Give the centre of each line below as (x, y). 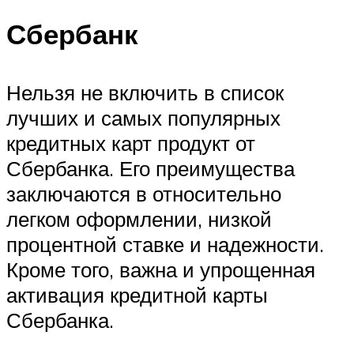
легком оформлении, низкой (139, 218)
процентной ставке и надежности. (165, 244)
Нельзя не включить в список (145, 92)
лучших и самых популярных (143, 117)
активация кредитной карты (137, 294)
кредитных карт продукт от (131, 143)
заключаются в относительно (144, 193)
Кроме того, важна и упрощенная (161, 269)
